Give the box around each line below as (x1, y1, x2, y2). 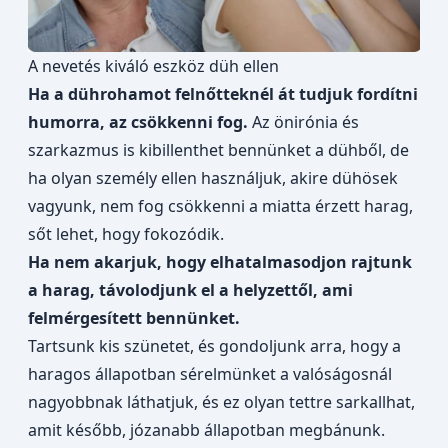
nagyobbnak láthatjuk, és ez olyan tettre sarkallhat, (28, 391, 415, 413)
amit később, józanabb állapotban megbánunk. (28, 419, 385, 441)
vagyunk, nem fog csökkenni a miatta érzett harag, (28, 195, 413, 217)
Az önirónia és (248, 111, 359, 133)
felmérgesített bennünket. (28, 307, 244, 329)
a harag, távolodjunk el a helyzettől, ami (28, 279, 353, 301)
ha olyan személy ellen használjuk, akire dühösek (28, 167, 398, 189)
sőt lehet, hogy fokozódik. (28, 223, 224, 245)
